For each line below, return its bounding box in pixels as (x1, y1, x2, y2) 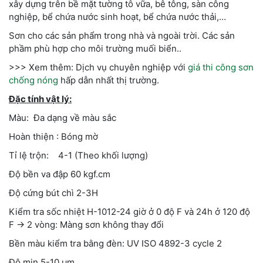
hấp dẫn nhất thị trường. (58, 74, 159, 86)
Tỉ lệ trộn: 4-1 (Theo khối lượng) (9, 149, 148, 161)
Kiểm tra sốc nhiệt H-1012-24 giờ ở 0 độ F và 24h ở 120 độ (9, 205, 250, 217)
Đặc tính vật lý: (9, 93, 72, 104)
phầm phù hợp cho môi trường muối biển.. (9, 42, 181, 54)
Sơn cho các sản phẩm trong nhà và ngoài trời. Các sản (9, 29, 235, 41)
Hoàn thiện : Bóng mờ (9, 130, 98, 142)
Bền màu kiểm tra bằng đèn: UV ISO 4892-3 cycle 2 (9, 237, 222, 249)
